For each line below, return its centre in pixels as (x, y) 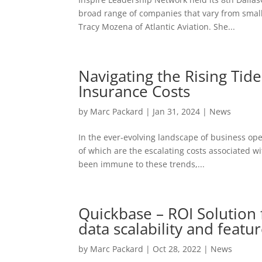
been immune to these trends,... (142, 164)
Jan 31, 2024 (177, 111)
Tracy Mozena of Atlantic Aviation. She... (157, 27)
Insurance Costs (135, 91)
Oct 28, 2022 (177, 249)
